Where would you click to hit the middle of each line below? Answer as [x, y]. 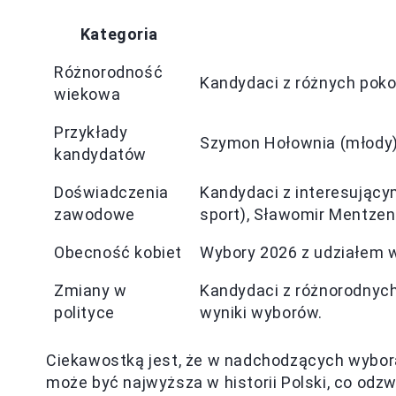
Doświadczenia [111, 192]
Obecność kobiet [118, 252]
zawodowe [95, 214]
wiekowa [88, 94]
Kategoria [119, 34]
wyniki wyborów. [261, 312]
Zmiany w [91, 290]
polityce [84, 312]
